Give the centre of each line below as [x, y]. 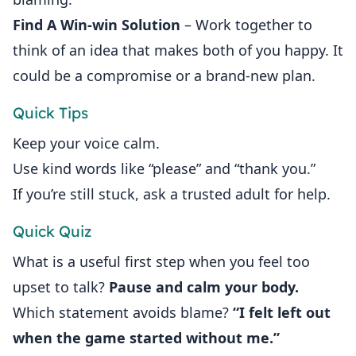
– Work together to [246, 25]
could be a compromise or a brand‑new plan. [164, 76]
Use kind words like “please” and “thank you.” [164, 169]
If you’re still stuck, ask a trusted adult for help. [172, 194]
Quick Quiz [52, 232]
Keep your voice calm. [86, 143]
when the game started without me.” [146, 338]
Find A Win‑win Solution [97, 25]
